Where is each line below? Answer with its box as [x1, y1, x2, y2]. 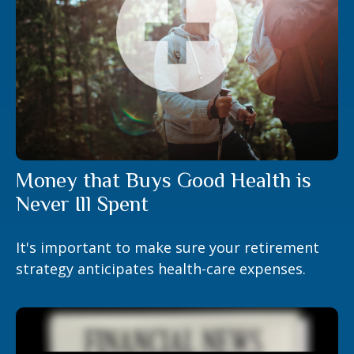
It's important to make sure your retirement [16, 238, 319, 258]
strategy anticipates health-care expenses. [16, 259, 306, 279]
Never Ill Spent [16, 192, 149, 217]
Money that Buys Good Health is [16, 168, 311, 193]
